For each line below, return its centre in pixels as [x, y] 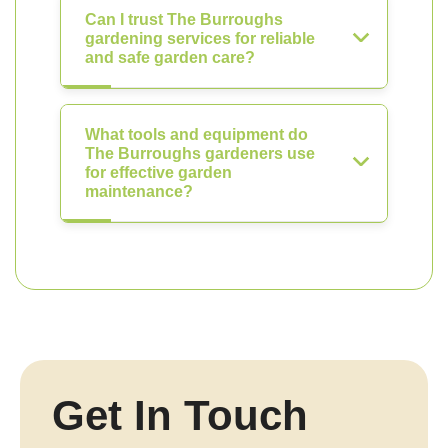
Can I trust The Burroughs [184, 19]
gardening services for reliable [200, 38]
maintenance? [139, 191]
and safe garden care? [170, 57]
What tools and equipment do [196, 134]
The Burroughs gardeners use [200, 153]
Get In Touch [180, 415]
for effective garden [158, 172]
